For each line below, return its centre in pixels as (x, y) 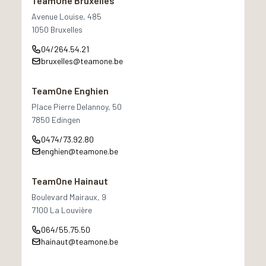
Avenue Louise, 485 (66, 16)
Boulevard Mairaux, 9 (69, 197)
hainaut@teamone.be (80, 241)
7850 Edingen (56, 120)
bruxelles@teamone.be (82, 61)
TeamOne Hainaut (70, 181)
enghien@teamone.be (80, 151)
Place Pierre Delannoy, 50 (77, 107)
